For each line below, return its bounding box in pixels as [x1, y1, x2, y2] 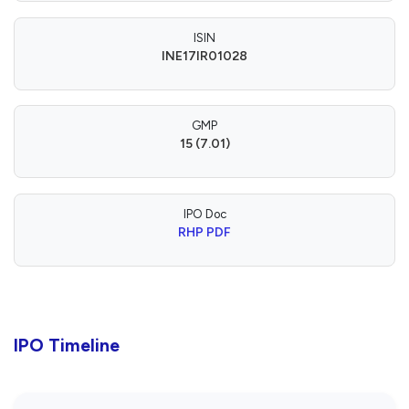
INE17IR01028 [162, 47, 247, 64]
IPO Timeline [14, 334, 120, 357]
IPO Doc [183, 206, 226, 221]
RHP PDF [178, 224, 231, 240]
